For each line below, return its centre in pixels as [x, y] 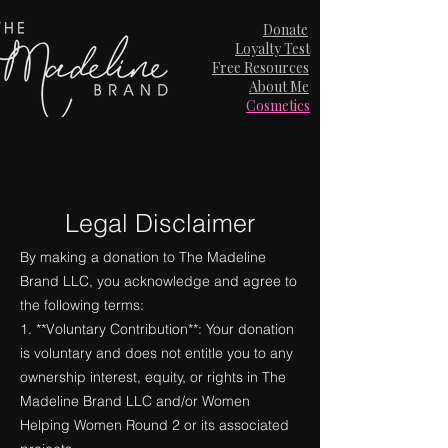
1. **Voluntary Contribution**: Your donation [157, 329]
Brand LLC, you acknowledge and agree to [158, 281]
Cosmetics [278, 105]
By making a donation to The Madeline [143, 257]
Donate [285, 29]
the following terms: [82, 305]
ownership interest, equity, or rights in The [153, 377]
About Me [279, 86]
